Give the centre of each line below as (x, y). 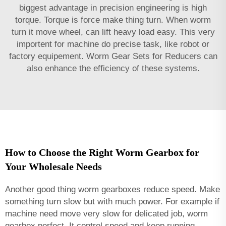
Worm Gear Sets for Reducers (144, 56)
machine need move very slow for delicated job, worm (106, 213)
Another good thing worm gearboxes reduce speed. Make (112, 189)
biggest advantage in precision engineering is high (113, 8)
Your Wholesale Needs (53, 166)
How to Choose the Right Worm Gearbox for (102, 152)
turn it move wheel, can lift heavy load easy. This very (113, 32)
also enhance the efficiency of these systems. (113, 68)
